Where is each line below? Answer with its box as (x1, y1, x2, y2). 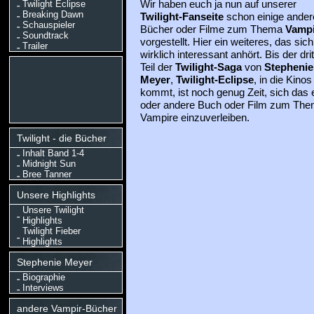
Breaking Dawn (22, 9, 83, 20)
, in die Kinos (253, 74, 312, 86)
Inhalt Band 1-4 (22, 148, 84, 158)
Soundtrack (22, 30, 69, 41)
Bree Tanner (22, 169, 71, 179)
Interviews (22, 282, 64, 293)
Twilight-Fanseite (139, 11, 224, 22)
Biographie (22, 272, 65, 282)
